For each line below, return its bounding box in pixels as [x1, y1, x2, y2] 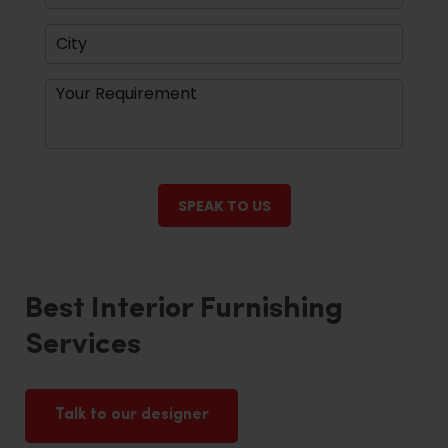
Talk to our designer [54, 406, 209, 423]
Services [25, 329, 141, 361]
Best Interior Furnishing [25, 293, 343, 325]
